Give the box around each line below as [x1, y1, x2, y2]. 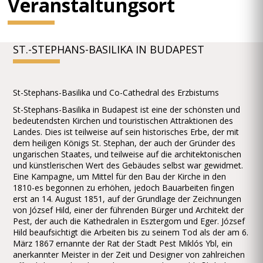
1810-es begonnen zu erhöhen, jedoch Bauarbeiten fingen [13, 182, 235, 193]
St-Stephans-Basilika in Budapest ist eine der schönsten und [13, 104, 241, 115]
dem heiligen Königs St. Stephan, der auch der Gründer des [13, 137, 236, 149]
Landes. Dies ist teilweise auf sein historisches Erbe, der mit [13, 126, 240, 137]
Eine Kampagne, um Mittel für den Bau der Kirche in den [13, 171, 227, 182]
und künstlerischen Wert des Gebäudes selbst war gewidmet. [13, 160, 244, 171]
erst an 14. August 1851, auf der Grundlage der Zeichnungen [13, 193, 242, 204]
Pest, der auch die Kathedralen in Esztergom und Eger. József [13, 215, 245, 227]
